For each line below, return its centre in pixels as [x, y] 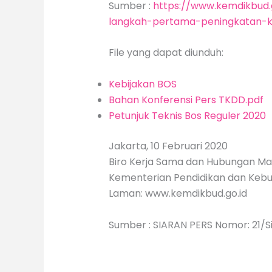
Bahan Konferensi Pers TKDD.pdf [186, 100]
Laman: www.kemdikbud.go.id [178, 193]
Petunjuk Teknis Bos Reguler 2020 [187, 115]
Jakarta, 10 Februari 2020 [168, 146]
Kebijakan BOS [142, 84]
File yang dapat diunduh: [166, 53]
